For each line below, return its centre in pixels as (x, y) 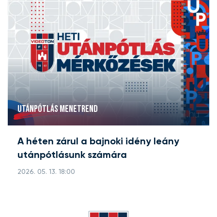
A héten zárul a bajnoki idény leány (98, 142)
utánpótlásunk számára (72, 156)
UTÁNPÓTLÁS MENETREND (58, 109)
